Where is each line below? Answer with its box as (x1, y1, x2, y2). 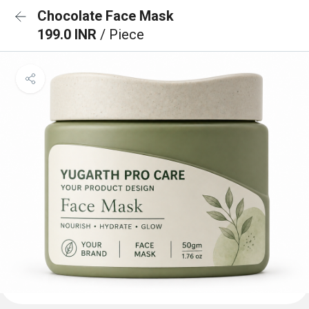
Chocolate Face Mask (37, 8, 174, 24)
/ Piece (100, 26, 144, 43)
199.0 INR (37, 26, 100, 43)
